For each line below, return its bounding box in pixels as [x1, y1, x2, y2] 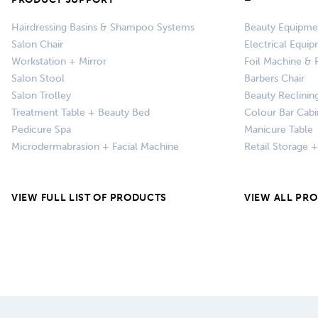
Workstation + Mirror [11, 55, 106, 68]
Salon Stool [11, 72, 65, 85]
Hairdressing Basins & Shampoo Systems [11, 21, 194, 34]
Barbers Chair [244, 72, 305, 85]
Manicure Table [244, 124, 313, 136]
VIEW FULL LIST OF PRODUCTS [11, 192, 168, 204]
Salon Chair [11, 38, 63, 51]
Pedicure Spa [11, 124, 71, 136]
